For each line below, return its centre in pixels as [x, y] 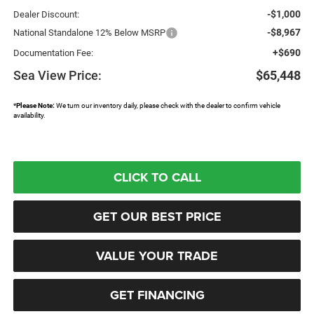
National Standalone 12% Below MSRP [89, 32]
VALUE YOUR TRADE [157, 255]
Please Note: [35, 105]
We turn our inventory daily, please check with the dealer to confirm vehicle [167, 105]
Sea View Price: [57, 75]
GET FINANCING [157, 295]
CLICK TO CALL [157, 177]
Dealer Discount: [46, 14]
